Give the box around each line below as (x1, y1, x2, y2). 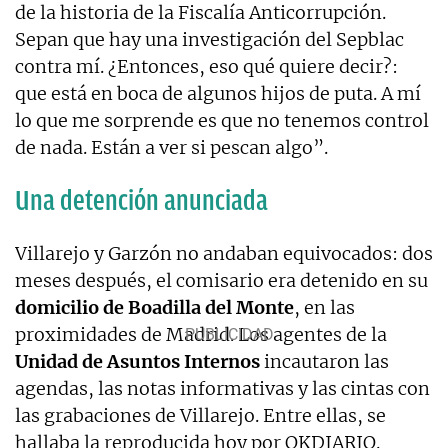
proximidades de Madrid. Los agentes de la (15, 322, 387, 346)
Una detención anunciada (15, 184, 268, 216)
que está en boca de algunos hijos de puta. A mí (15, 81, 421, 105)
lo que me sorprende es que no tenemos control (15, 108, 429, 132)
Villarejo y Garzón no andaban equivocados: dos (15, 241, 433, 265)
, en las (294, 295, 355, 319)
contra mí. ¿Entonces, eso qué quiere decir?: (15, 54, 398, 78)
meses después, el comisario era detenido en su (15, 268, 428, 292)
